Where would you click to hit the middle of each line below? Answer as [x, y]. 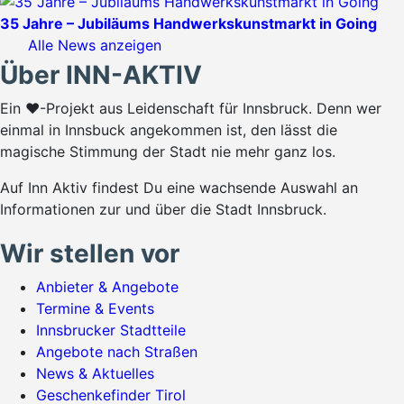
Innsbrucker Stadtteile [111, 331]
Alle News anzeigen [95, 46]
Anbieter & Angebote [107, 287]
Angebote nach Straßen [117, 352]
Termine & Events [95, 309]
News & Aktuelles [95, 374]
